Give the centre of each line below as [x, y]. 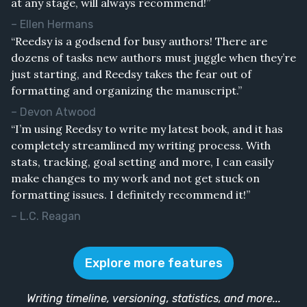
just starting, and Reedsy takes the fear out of [131, 74]
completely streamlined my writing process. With [141, 145]
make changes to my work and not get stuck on [135, 178]
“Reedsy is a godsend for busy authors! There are [139, 41]
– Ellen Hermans [52, 24]
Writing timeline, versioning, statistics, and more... [153, 298]
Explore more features [153, 263]
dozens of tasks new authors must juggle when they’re [153, 57]
